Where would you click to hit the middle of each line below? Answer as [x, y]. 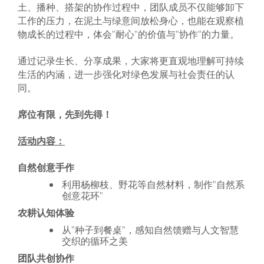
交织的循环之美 [95, 241]
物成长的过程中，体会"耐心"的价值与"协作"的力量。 [128, 34]
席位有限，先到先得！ [65, 114]
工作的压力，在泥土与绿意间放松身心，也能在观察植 [131, 21]
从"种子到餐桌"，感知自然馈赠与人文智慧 [151, 230]
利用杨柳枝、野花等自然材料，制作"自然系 [154, 184]
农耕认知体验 [46, 213]
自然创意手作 [46, 167]
